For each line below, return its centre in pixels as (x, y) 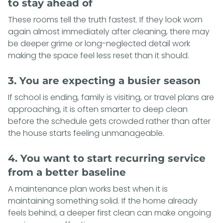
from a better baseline (67, 172)
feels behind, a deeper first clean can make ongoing (110, 213)
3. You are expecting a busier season (104, 80)
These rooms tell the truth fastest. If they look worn (105, 19)
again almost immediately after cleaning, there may (109, 31)
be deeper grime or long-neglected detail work (99, 43)
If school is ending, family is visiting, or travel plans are (111, 97)
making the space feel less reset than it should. (99, 55)
